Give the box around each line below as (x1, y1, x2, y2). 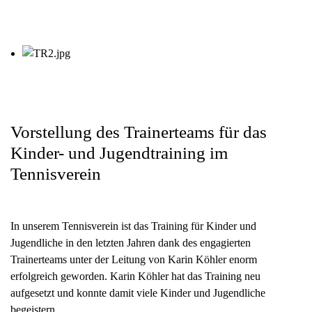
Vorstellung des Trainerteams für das (10, 123, 267, 141)
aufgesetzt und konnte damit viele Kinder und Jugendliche (10, 287, 265, 299)
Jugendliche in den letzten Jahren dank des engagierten (10, 237, 251, 249)
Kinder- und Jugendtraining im (10, 143, 228, 162)
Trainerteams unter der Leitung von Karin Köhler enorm (10, 253, 257, 265)
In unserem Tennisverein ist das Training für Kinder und (10, 220, 256, 232)
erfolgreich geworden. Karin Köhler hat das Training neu (10, 270, 260, 282)
